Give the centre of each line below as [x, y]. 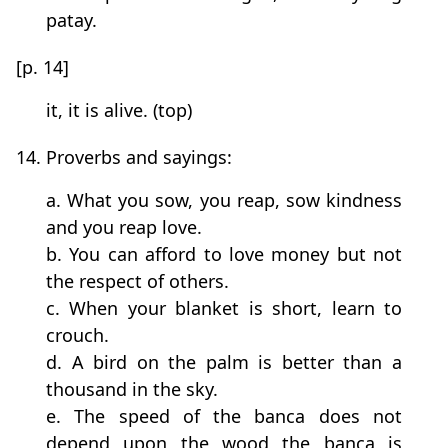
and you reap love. [124, 227]
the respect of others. [137, 281]
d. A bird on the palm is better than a [224, 362]
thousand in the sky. [132, 389]
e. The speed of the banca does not [224, 416]
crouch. [77, 335]
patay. [71, 20]
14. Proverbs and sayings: [124, 157]
